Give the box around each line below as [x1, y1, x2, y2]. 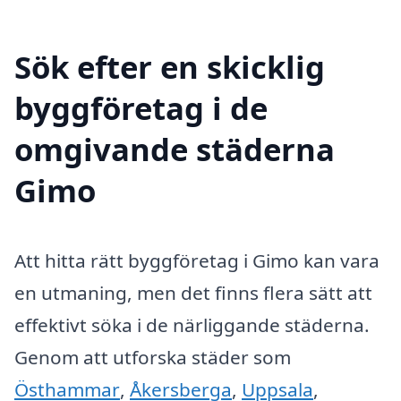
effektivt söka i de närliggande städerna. [14, 312, 370, 338]
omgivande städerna [14, 128, 335, 171]
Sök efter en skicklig [14, 46, 325, 89]
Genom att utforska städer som [14, 345, 291, 371]
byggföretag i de [14, 87, 268, 130]
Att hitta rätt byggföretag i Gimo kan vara [14, 248, 380, 274]
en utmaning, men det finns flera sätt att [14, 280, 372, 306]
